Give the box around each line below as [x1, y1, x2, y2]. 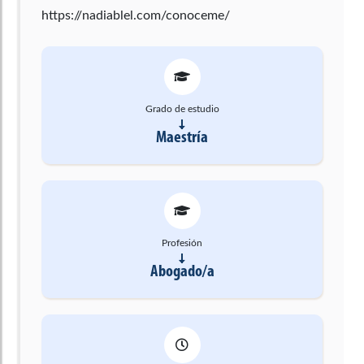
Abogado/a [149, 262, 214, 280]
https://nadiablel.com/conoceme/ [41, 8, 230, 22]
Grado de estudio [145, 103, 219, 114]
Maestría [156, 128, 208, 146]
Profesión [162, 237, 202, 248]
